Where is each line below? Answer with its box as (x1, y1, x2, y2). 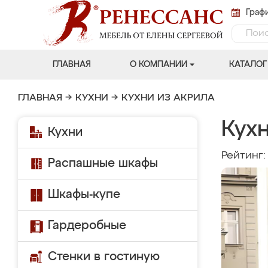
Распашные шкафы (48, 157, 158, 169)
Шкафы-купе (48, 188, 120, 200)
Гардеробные (48, 220, 126, 232)
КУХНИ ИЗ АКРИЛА (121, 93, 215, 103)
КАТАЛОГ (229, 60, 267, 69)
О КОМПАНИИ (129, 60, 187, 69)
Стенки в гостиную (48, 251, 160, 263)
